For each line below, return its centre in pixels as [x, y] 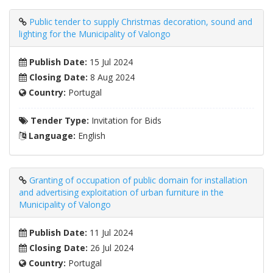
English [90, 136]
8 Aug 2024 [111, 77]
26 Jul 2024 [111, 248]
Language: [51, 136]
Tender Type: [58, 121]
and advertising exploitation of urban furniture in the [121, 193]
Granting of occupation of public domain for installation [138, 180]
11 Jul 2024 [110, 233]
